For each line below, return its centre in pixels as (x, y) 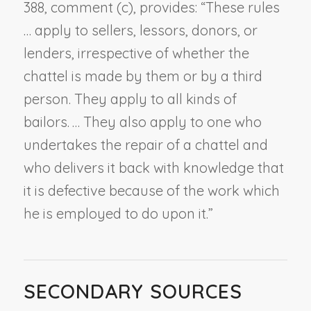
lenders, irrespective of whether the (136, 53)
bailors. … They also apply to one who (142, 121)
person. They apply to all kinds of (130, 99)
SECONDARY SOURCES (133, 291)
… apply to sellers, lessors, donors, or (140, 30)
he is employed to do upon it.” (118, 213)
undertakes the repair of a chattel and (145, 144)
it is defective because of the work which (151, 190)
